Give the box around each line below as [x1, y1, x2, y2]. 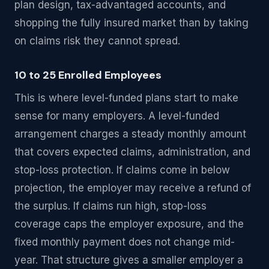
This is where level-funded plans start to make [14, 92, 238, 104]
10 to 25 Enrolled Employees [14, 68, 162, 82]
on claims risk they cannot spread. [14, 35, 180, 47]
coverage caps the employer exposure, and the [14, 218, 244, 230]
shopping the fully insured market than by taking [14, 17, 249, 29]
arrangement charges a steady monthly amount [14, 128, 246, 140]
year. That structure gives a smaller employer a [14, 254, 243, 266]
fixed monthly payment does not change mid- [14, 236, 235, 248]
